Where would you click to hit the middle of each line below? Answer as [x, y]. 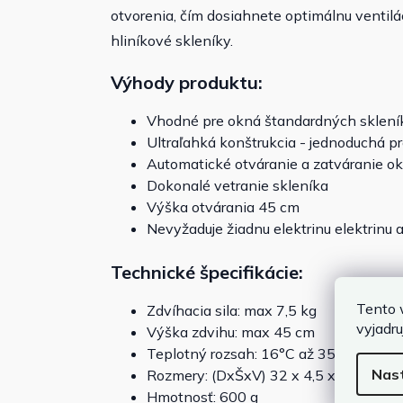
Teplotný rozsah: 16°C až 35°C [249, 354]
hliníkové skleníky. [172, 41]
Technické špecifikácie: [207, 273]
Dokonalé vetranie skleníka [237, 186]
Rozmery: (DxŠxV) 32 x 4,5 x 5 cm [259, 376]
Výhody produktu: [187, 83]
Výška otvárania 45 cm [223, 207]
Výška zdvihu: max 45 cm [231, 332]
